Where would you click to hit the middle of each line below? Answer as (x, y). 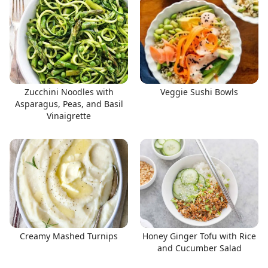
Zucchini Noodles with (69, 92)
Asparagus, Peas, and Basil (69, 104)
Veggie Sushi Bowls (199, 92)
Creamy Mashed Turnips (69, 236)
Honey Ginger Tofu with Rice (199, 236)
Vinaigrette (69, 116)
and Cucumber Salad (199, 248)
